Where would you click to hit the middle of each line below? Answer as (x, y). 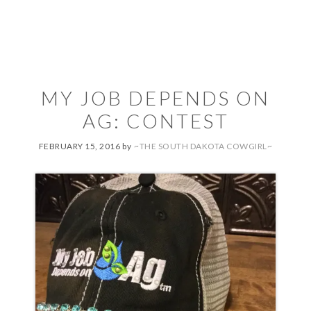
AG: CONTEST (155, 121)
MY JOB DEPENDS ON (155, 98)
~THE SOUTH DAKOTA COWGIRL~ (203, 146)
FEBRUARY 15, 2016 (79, 146)
